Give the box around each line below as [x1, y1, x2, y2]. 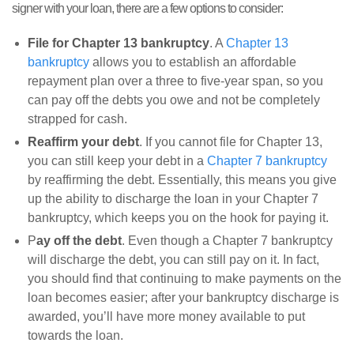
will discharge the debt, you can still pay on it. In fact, [28, 253, 319, 267]
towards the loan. [28, 329, 123, 343]
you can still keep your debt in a [28, 154, 207, 168]
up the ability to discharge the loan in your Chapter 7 [28, 192, 318, 206]
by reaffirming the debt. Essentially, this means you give [28, 173, 337, 187]
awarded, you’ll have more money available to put [28, 310, 305, 324]
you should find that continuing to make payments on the [28, 272, 341, 286]
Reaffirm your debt [28, 135, 139, 149]
